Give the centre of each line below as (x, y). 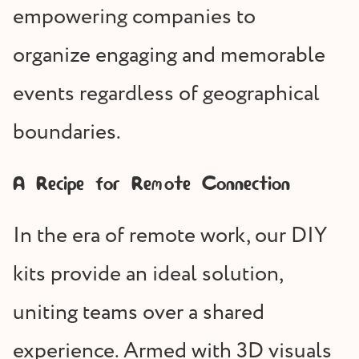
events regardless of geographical (166, 95)
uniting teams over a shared (139, 313)
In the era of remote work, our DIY (170, 236)
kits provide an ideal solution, (148, 275)
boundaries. (67, 133)
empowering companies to (134, 18)
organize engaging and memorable (169, 56)
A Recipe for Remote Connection (151, 185)
